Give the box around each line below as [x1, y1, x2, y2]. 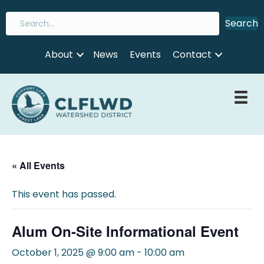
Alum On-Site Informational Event [12, 220, 239, 241]
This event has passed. [12, 187, 116, 201]
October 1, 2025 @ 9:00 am [12, 245, 134, 259]
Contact [172, 48, 212, 61]
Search [225, 16, 258, 30]
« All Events [12, 158, 65, 172]
